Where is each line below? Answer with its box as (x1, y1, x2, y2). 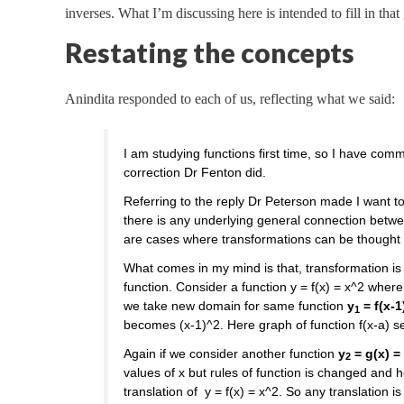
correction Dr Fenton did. (124, 165, 267, 180)
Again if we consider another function (124, 345, 339, 361)
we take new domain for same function (124, 298, 348, 313)
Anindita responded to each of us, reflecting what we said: (65, 90, 395, 106)
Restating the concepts (65, 35, 354, 69)
